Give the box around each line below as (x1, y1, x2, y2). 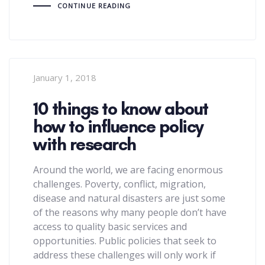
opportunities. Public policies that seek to (33, 234, 216, 247)
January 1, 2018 (33, 72, 96, 84)
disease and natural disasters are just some (33, 191, 225, 205)
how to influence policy (33, 115, 203, 138)
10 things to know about (33, 98, 208, 120)
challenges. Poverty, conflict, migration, (33, 177, 206, 190)
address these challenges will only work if (33, 248, 216, 261)
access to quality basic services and (33, 219, 187, 233)
